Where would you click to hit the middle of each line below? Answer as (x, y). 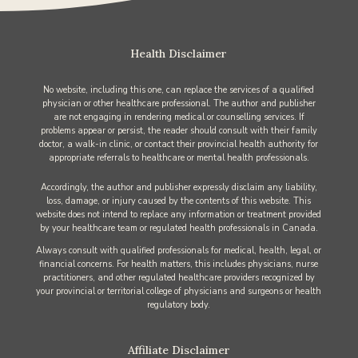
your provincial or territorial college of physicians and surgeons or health (179, 291)
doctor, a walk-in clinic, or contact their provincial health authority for (179, 144)
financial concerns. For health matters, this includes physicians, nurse (179, 264)
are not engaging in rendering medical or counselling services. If (179, 117)
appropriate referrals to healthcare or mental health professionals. (179, 157)
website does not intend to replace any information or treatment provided (179, 214)
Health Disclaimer (179, 53)
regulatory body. (179, 304)
